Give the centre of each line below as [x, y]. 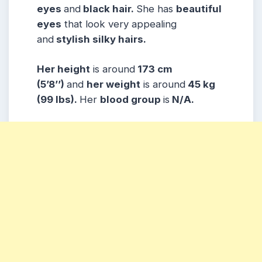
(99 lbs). [58, 100]
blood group [132, 100]
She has [156, 8]
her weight [113, 85]
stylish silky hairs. [100, 39]
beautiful [199, 8]
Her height [63, 69]
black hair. [108, 8]
